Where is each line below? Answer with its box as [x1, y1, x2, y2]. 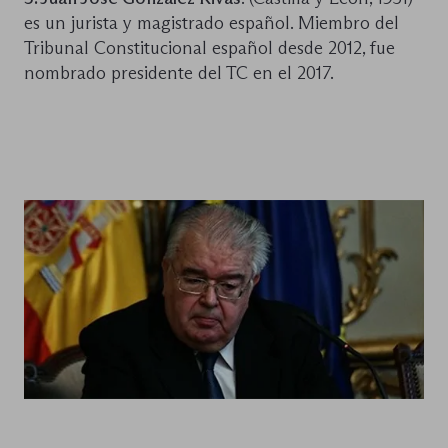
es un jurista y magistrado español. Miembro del [24, 11, 399, 34]
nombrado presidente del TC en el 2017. [24, 61, 334, 84]
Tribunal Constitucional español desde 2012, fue [24, 36, 395, 59]
